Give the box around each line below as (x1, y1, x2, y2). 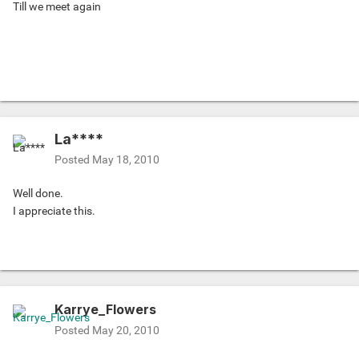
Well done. (13, 187, 63, 200)
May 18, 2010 (92, 153, 159, 167)
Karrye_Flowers (54, 301, 156, 318)
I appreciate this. (13, 204, 95, 218)
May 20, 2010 (92, 324, 159, 337)
